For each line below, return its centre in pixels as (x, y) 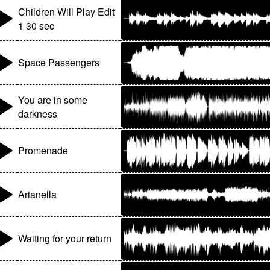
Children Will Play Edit (67, 12)
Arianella (38, 195)
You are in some (53, 100)
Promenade (43, 151)
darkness (38, 114)
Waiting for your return (65, 239)
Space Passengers (59, 63)
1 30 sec (36, 26)
